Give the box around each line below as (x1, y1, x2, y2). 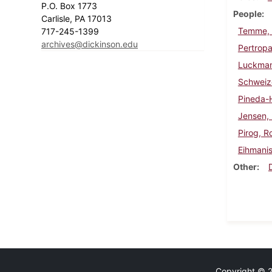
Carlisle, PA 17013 (41, 13, 114, 24)
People (233, 8, 262, 19)
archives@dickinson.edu (41, 38, 138, 49)
